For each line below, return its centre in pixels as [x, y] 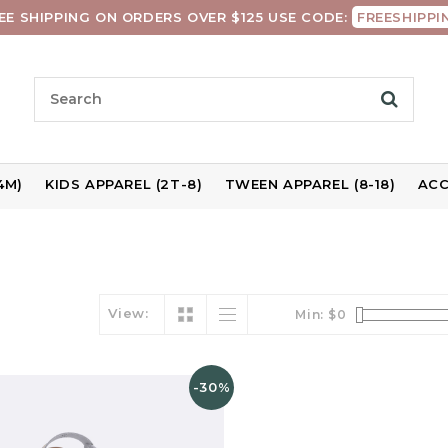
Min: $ [315, 314]
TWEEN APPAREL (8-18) [310, 184]
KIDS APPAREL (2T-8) [124, 184]
